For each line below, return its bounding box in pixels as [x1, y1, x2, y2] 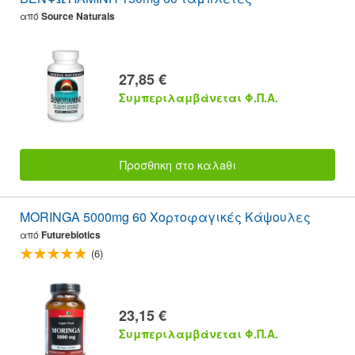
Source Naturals [41, 9, 115, 24]
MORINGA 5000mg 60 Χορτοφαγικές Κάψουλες [20, 208, 311, 227]
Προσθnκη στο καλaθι [119, 155, 236, 173]
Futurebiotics [41, 227, 101, 242]
